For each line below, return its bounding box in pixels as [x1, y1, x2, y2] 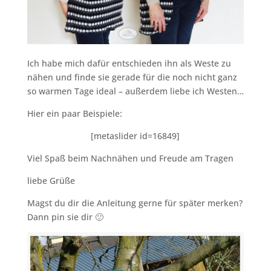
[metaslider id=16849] [91, 129, 180, 142]
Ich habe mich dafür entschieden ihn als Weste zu [27, 57, 231, 69]
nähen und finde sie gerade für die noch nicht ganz [27, 71, 237, 83]
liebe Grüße [27, 174, 75, 186]
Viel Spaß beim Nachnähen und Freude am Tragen [27, 152, 233, 164]
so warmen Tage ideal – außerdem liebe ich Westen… [27, 85, 244, 97]
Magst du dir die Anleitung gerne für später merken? [27, 197, 243, 209]
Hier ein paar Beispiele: [27, 107, 122, 119]
